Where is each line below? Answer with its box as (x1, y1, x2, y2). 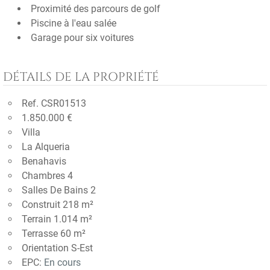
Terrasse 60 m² (22, 228, 86, 239)
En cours (44, 257, 81, 268)
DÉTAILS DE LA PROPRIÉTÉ (3, 69, 159, 85)
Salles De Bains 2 (22, 184, 96, 196)
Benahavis (22, 155, 66, 167)
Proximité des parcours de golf (31, 3, 160, 14)
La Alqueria (22, 141, 70, 152)
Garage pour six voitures (31, 32, 134, 43)
